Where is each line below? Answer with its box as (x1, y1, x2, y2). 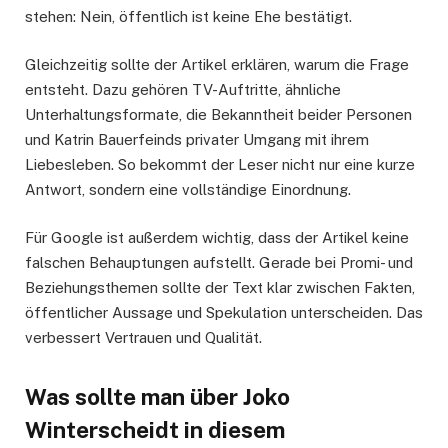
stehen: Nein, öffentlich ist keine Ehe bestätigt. (25, 8, 352, 26)
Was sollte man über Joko (25, 383, 290, 410)
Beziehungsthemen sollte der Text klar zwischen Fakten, (25, 279, 415, 297)
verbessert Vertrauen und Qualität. (25, 329, 262, 347)
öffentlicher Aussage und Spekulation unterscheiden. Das (25, 304, 423, 322)
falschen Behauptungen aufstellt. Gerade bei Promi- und (25, 254, 413, 272)
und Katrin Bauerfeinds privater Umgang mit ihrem (25, 131, 369, 149)
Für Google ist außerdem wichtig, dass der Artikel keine (25, 229, 409, 247)
